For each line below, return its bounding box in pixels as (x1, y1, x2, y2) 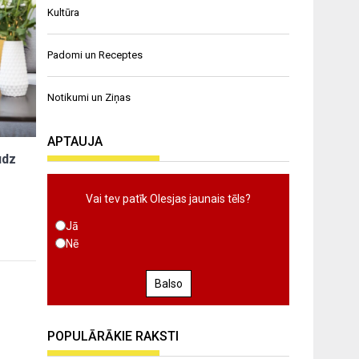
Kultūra (47, 6, 80, 18)
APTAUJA (47, 133, 103, 149)
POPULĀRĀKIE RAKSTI (47, 328, 179, 344)
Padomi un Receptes (47, 48, 143, 61)
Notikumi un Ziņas (47, 91, 131, 103)
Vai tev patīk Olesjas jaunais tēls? (86, 192, 252, 205)
